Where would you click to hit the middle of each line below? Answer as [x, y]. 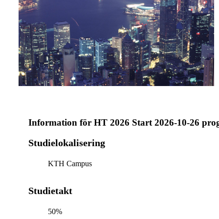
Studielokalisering [67, 142]
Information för [60, 122]
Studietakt [50, 190]
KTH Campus [70, 163]
